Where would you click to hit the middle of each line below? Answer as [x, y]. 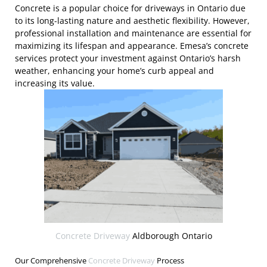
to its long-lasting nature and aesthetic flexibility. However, [132, 20]
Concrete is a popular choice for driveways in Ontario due [130, 8]
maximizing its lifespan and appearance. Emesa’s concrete [132, 45]
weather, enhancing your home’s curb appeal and [114, 70]
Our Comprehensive [52, 260]
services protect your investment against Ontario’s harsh [128, 58]
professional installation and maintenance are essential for [133, 33]
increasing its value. [55, 83]
